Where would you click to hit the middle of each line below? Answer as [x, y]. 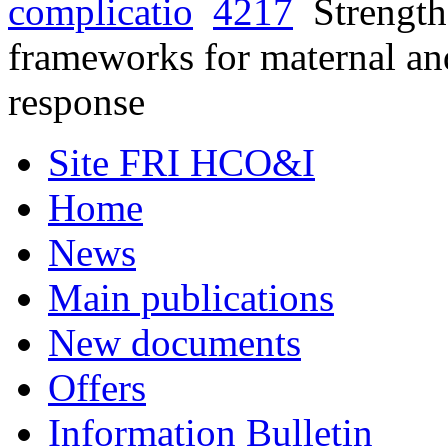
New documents [174, 342]
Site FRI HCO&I [181, 162]
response [76, 101]
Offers [97, 387]
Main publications [191, 297]
